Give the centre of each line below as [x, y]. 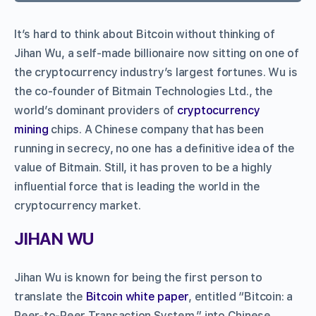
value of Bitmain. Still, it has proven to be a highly [143, 167]
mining [31, 129]
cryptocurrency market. [78, 205]
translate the [50, 296]
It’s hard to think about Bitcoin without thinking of [145, 34]
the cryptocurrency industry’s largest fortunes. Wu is [156, 72]
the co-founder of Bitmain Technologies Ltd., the [144, 91]
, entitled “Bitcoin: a [241, 296]
